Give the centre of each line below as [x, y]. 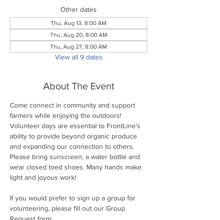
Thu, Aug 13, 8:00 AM [79, 23]
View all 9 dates [79, 57]
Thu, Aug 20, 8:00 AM [79, 35]
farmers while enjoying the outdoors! [67, 115]
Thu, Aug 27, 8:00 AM [79, 46]
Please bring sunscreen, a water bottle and [76, 156]
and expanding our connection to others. [73, 146]
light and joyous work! [43, 177]
